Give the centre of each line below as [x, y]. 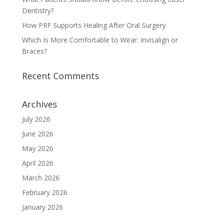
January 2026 [42, 207]
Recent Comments [60, 76]
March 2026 [41, 177]
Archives [39, 104]
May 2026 [37, 148]
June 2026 [37, 133]
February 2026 [44, 192]
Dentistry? [38, 10]
